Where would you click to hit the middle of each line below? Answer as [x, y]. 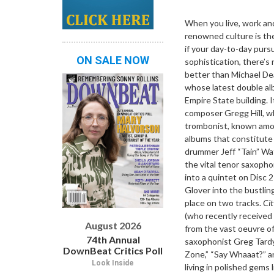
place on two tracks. [224, 202]
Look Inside [113, 263]
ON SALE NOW [113, 60]
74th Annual [113, 239]
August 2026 [113, 225]
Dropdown [237, 12]
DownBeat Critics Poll [113, 250]
